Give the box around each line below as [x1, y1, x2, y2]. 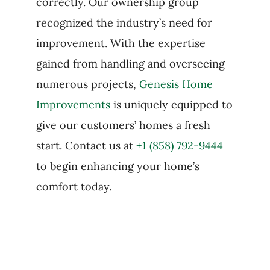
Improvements [36, 98, 110, 111]
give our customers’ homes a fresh [36, 118, 210, 132]
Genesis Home [139, 77, 213, 91]
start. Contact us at [36, 139, 136, 152]
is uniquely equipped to [110, 98, 233, 111]
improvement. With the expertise [36, 36, 206, 50]
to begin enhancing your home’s [36, 159, 199, 173]
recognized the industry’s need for [36, 16, 212, 30]
